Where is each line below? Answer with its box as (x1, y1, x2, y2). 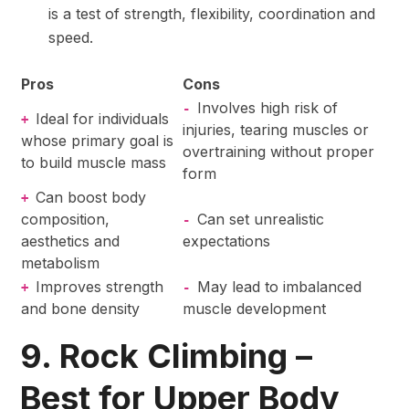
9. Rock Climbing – (20, 335, 312, 376)
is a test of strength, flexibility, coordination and (48, 4, 375, 23)
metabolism (21, 253, 100, 272)
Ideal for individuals (36, 109, 169, 128)
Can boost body (36, 187, 146, 206)
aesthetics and (21, 231, 120, 250)
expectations (183, 231, 270, 250)
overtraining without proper (183, 142, 374, 161)
